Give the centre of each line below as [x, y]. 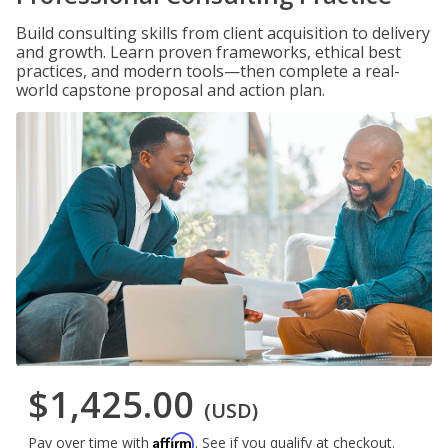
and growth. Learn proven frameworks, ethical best [208, 52]
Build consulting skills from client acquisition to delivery [223, 33]
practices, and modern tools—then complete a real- [208, 71]
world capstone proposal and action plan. [170, 90]
